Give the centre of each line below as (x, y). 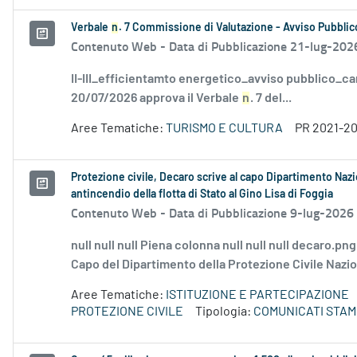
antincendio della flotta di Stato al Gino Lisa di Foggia (202, 195)
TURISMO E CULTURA (224, 129)
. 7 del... (271, 98)
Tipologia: (224, 312)
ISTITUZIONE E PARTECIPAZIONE (257, 295)
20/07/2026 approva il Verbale (156, 98)
